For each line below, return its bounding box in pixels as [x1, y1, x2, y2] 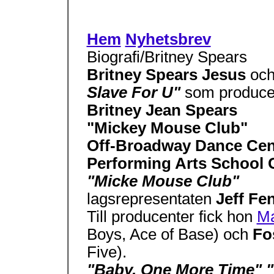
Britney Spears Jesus [86, 66, 250, 83]
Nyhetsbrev [125, 31, 211, 48]
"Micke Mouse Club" [86, 172, 239, 190]
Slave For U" [86, 84, 185, 101]
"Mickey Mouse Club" [86, 119, 248, 136]
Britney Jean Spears [86, 102, 237, 119]
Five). [86, 243, 127, 261]
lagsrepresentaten [86, 190, 216, 207]
